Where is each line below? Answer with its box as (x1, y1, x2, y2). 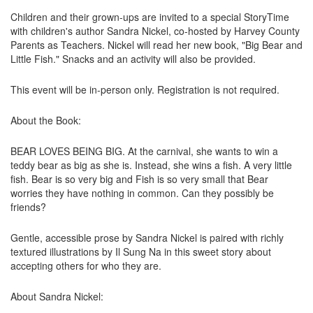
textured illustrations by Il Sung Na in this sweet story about (10, 244, 271, 259)
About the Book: (10, 112, 81, 127)
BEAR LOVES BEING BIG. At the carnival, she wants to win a (10, 143, 278, 158)
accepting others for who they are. (10, 258, 161, 272)
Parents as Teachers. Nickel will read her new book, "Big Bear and (10, 37, 303, 52)
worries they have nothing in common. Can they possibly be (10, 185, 274, 200)
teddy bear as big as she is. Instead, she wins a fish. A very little (10, 157, 292, 172)
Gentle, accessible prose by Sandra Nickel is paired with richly (10, 230, 284, 245)
